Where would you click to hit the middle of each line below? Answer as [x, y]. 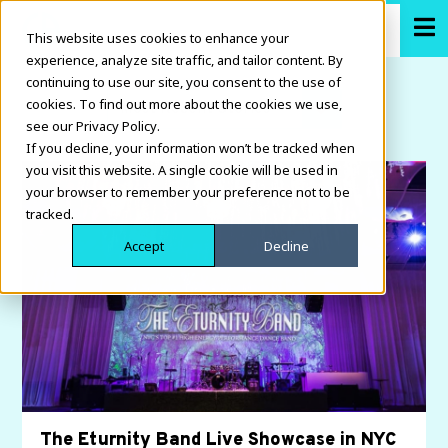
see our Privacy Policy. [93, 125]
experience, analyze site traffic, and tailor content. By [184, 59]
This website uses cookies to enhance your [157, 37]
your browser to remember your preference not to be [188, 191]
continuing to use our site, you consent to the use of [183, 81]
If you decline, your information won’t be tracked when [190, 147]
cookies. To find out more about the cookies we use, [184, 103]
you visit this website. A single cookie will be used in [182, 169]
